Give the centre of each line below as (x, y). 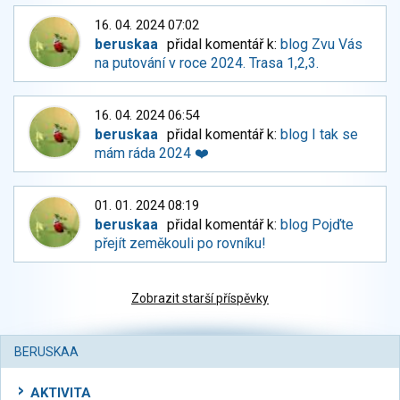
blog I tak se (320, 135)
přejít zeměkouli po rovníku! (180, 244)
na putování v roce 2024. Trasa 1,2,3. (207, 63)
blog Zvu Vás (322, 45)
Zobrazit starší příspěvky (200, 299)
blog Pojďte (317, 225)
